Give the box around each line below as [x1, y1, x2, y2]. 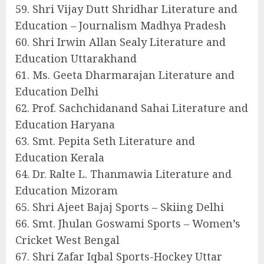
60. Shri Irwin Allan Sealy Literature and [15, 35, 226, 49]
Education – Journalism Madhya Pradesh [15, 18, 226, 33]
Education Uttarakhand [15, 51, 137, 66]
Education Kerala [15, 150, 104, 165]
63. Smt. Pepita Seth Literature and [15, 134, 195, 148]
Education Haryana [15, 117, 115, 132]
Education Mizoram [15, 183, 118, 198]
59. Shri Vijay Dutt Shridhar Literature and [15, 2, 237, 16]
